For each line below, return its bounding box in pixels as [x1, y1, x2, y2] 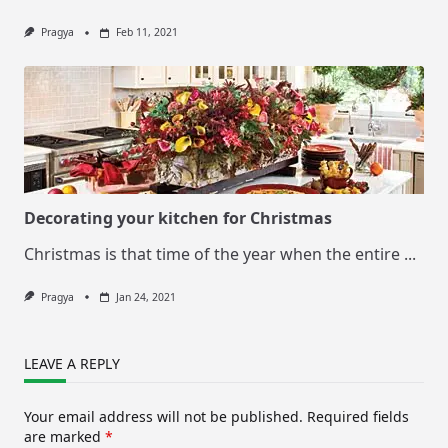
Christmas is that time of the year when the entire [24, 242, 400, 265]
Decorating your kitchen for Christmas [24, 206, 332, 229]
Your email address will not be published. [24, 406, 303, 426]
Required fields [307, 406, 409, 426]
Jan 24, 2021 [115, 289, 176, 304]
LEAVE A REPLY [24, 353, 120, 373]
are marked [24, 426, 105, 446]
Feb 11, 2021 [115, 25, 178, 40]
